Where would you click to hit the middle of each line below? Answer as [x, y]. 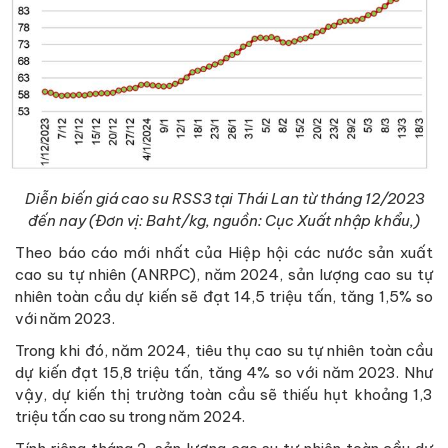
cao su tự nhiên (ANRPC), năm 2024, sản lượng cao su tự [224, 274]
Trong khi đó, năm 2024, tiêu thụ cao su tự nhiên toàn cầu [224, 350]
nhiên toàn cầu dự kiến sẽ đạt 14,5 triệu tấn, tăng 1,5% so [224, 296]
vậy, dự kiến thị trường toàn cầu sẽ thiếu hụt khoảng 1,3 [224, 394]
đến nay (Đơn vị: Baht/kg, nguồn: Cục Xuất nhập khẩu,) [224, 220]
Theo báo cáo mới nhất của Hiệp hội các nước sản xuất [224, 252]
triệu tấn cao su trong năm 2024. [130, 416]
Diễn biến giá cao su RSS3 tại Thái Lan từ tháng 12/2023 [224, 198]
